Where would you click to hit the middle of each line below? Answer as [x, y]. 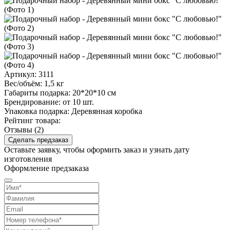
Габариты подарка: [37, 92]
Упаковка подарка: [37, 111]
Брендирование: [32, 102]
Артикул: [20, 74]
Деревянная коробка [107, 111]
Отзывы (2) [24, 129]
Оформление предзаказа [46, 168]
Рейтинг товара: [32, 120]
